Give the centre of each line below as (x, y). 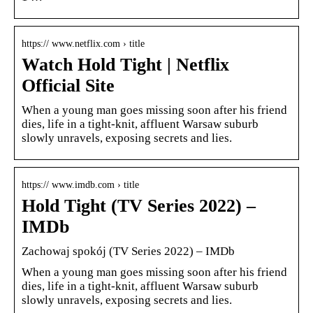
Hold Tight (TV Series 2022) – (139, 205)
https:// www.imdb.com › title (80, 184)
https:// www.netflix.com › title (83, 43)
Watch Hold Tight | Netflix (125, 64)
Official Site (68, 85)
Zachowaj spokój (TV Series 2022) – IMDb (128, 251)
